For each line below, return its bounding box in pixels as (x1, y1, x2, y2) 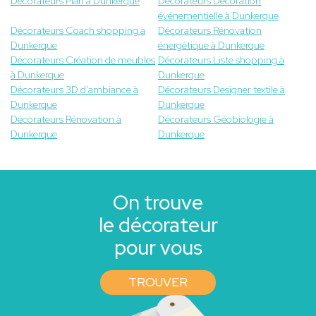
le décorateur (98, 212, 218, 239)
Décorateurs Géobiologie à (158, 113, 274, 126)
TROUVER (128, 274, 188, 291)
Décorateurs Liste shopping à (158, 54, 284, 67)
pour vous (114, 234, 202, 262)
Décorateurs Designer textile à (158, 83, 285, 97)
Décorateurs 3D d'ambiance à (11, 83, 138, 97)
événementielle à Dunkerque (158, 9, 279, 23)
